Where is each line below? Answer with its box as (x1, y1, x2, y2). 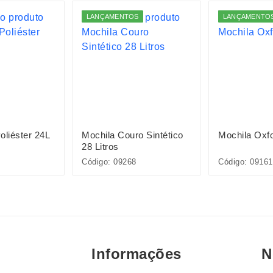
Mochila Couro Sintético (82, 130, 183, 140)
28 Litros (82, 141, 119, 152)
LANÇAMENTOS (87, 13, 139, 20)
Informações (91, 246, 182, 263)
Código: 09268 (82, 157, 136, 166)
